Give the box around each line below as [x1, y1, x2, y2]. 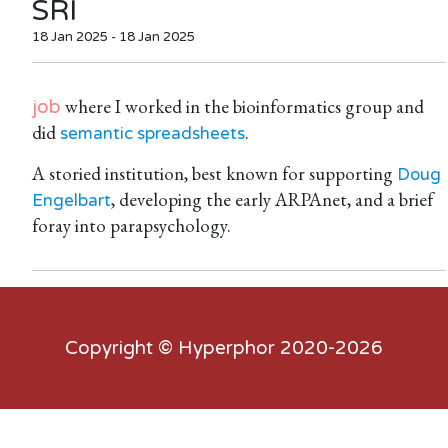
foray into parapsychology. [32, 212, 231, 238]
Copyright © [65, 336, 178, 359]
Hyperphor [178, 336, 275, 359]
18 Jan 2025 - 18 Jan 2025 [32, 28, 195, 45]
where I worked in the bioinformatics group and [61, 93, 424, 119]
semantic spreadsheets [60, 122, 245, 144]
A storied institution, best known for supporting [32, 160, 397, 186]
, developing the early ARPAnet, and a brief [111, 186, 433, 212]
